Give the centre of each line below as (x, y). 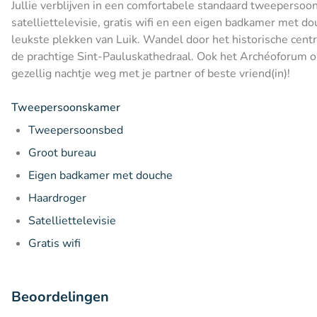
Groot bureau (62, 152)
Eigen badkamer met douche (100, 175)
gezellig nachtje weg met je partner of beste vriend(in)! (151, 73)
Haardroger (57, 198)
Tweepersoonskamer (66, 107)
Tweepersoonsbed (76, 130)
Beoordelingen (60, 296)
